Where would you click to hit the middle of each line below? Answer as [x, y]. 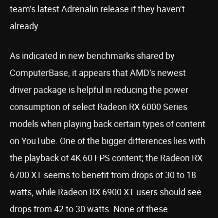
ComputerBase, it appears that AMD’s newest [98, 73]
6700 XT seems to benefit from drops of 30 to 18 [103, 175]
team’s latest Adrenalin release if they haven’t [97, 9]
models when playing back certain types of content [108, 124]
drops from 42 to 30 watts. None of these [89, 209]
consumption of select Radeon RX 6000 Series [99, 107]
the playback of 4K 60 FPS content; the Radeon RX [106, 158]
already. [25, 26]
